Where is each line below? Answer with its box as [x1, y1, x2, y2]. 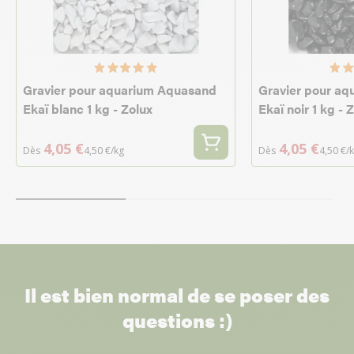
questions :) [122, 307, 232, 333]
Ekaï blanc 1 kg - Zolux [23, 100, 153, 118]
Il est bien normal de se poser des [24, 281, 330, 308]
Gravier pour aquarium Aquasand [23, 81, 217, 99]
